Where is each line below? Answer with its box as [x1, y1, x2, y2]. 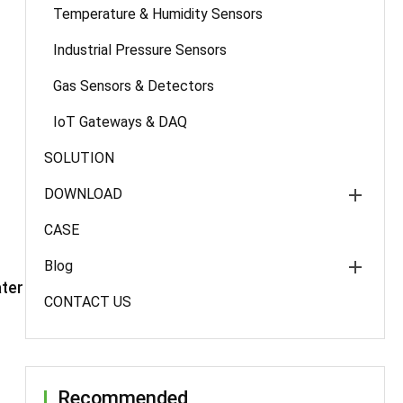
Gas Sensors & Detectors [53, 77, 214, 94]
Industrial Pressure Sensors [53, 41, 227, 58]
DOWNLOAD [44, 185, 122, 202]
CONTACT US [44, 293, 131, 310]
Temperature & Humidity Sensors [53, 5, 263, 22]
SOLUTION [44, 149, 114, 166]
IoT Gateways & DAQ [53, 113, 187, 130]
